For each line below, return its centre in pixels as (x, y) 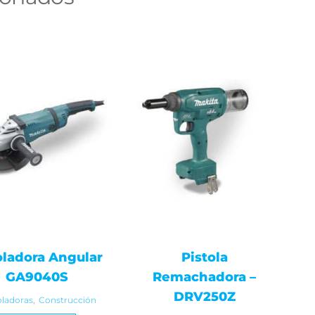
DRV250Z (204, 297)
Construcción (67, 300)
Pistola (204, 258)
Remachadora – (205, 277)
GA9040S (37, 277)
